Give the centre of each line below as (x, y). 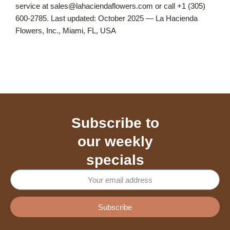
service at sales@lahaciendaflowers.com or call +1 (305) (110, 6)
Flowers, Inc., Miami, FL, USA (66, 31)
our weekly (115, 141)
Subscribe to (115, 123)
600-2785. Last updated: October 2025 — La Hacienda (107, 18)
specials (115, 160)
